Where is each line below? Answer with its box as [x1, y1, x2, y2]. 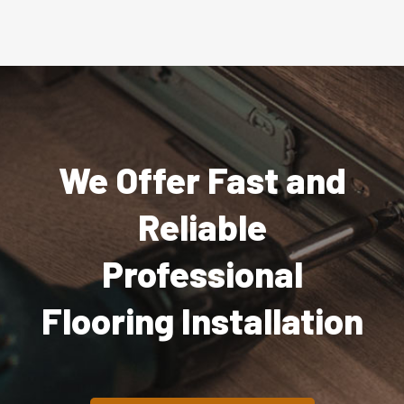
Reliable [137, 204, 267, 248]
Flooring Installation [41, 298, 363, 342]
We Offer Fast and [58, 157, 346, 201]
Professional [101, 251, 303, 295]
